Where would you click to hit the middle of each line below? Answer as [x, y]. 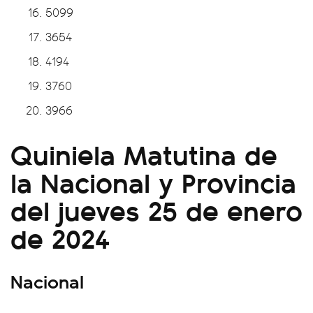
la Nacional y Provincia [153, 181]
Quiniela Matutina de [144, 153]
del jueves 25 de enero [156, 209]
